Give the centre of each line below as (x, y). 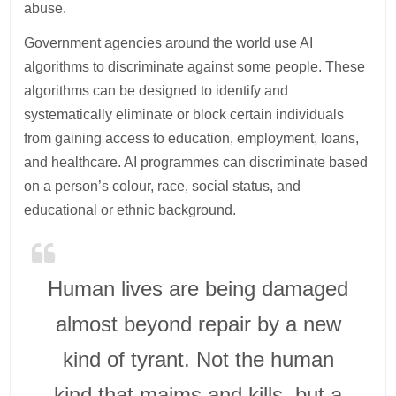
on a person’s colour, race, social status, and (163, 187)
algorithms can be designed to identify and (156, 91)
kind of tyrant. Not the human (198, 360)
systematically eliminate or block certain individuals (184, 115)
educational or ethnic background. (130, 210)
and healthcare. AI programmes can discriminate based (196, 163)
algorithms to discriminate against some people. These (195, 67)
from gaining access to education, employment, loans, (192, 139)
